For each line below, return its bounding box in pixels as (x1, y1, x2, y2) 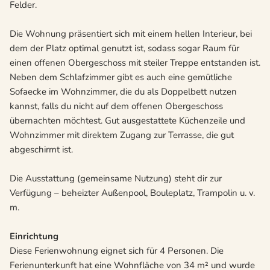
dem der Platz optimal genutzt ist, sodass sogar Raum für (10, 42, 239, 55)
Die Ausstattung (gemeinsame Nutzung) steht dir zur (10, 172, 222, 185)
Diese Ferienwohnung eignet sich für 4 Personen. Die (10, 245, 224, 257)
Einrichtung (10, 230, 58, 243)
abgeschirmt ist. (10, 143, 73, 156)
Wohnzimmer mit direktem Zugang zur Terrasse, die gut (10, 129, 234, 142)
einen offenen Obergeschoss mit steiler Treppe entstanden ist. (10, 57, 260, 69)
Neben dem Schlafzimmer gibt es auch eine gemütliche (10, 71, 232, 84)
